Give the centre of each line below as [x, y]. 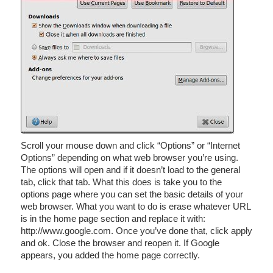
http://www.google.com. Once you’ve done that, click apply [136, 231]
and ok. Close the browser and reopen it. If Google [120, 243]
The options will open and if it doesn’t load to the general [130, 170]
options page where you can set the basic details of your [132, 194]
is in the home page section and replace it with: [113, 218]
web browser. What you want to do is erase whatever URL [136, 206]
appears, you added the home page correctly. [110, 255]
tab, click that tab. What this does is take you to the [121, 182]
